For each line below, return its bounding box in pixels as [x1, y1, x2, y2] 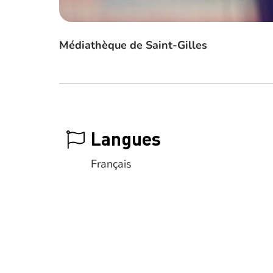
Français [91, 157, 132, 171]
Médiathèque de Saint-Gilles [59, 38, 207, 52]
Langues [91, 127, 161, 150]
